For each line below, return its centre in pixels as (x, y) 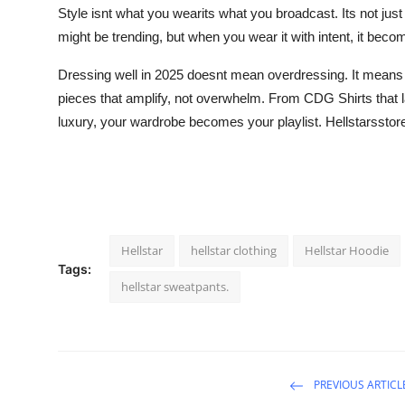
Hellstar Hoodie (347, 250)
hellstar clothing (234, 250)
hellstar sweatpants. (175, 286)
